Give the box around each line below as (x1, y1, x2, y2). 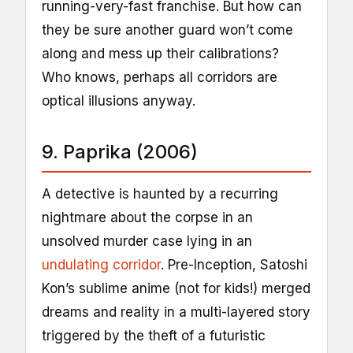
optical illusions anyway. (42, 92, 195, 109)
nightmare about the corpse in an (42, 209, 253, 225)
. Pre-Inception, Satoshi (161, 256, 307, 273)
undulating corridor (42, 256, 161, 273)
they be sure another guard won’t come (42, 21, 293, 38)
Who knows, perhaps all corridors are (42, 69, 277, 85)
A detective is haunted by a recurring (42, 185, 278, 202)
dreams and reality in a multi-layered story (42, 303, 310, 320)
